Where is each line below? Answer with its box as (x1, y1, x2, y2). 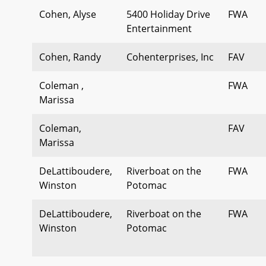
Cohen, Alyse (39, 7, 96, 21)
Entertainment (126, 21, 192, 35)
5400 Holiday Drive (126, 7, 210, 21)
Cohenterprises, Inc (126, 50, 214, 64)
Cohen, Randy (39, 50, 101, 64)
